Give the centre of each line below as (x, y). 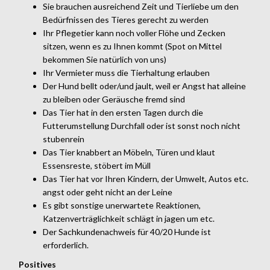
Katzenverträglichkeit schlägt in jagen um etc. (129, 218)
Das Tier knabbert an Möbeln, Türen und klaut (129, 152)
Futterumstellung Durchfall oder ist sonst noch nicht (142, 125)
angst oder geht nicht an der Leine (108, 192)
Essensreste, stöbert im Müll (97, 165)
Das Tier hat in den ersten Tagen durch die (123, 112)
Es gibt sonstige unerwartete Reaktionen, (122, 205)
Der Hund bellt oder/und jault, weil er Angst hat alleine (144, 86)
